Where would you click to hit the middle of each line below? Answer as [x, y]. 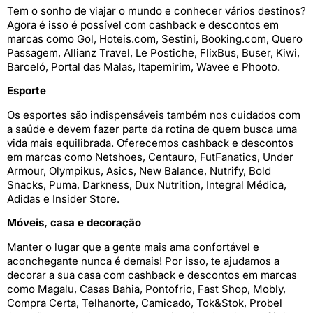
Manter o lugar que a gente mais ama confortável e [133, 247]
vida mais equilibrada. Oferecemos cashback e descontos [150, 143]
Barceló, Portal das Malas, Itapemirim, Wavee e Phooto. [144, 67]
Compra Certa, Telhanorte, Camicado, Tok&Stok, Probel [145, 303]
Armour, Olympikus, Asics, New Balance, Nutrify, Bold [139, 170]
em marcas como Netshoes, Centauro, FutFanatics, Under [150, 156]
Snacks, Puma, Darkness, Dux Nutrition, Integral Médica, [147, 184]
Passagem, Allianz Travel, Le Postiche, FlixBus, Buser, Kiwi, [153, 53]
